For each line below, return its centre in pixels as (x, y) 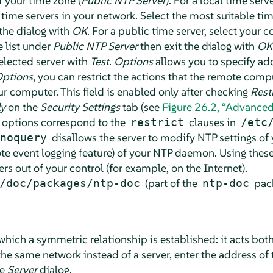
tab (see (141, 107)
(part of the (171, 183)
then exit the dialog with (197, 46)
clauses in (212, 122)
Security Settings (80, 107)
